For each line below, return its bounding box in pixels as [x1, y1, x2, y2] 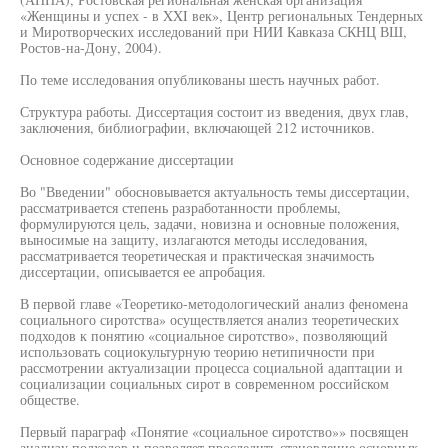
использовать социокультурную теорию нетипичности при [20, 342, 375, 361]
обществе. [20, 390, 80, 409]
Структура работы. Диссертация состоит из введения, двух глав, [20, 102, 409, 121]
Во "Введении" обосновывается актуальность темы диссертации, [20, 182, 410, 201]
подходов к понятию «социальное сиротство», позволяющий [20, 326, 388, 345]
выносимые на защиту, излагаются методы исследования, [20, 230, 368, 249]
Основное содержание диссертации [20, 150, 234, 169]
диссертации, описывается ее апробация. [20, 262, 266, 281]
